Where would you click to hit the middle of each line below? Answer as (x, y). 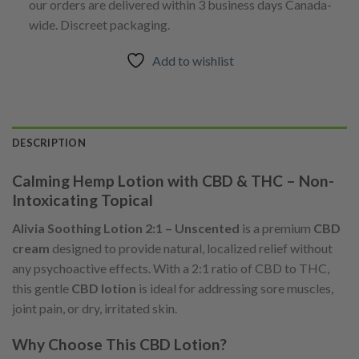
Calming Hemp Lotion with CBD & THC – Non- (173, 181)
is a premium (276, 228)
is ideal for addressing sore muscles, (235, 288)
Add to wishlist (193, 61)
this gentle (42, 288)
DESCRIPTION (49, 143)
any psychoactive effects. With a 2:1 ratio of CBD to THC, (171, 268)
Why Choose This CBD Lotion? (119, 344)
